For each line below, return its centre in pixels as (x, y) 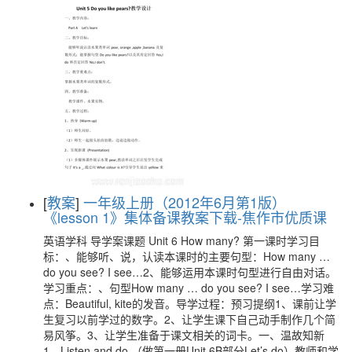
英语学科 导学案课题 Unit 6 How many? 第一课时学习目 (181, 241)
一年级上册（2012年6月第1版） (185, 202)
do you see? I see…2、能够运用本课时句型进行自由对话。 (190, 272)
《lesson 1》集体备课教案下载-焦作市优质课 (185, 217)
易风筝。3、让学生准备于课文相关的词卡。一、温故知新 (184, 335)
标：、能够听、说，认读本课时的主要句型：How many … (187, 257)
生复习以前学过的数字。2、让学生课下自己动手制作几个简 (189, 319)
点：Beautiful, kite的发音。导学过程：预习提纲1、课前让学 (190, 304)
